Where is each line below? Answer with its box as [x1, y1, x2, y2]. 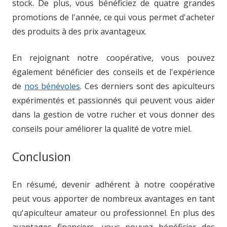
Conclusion [12, 148, 71, 165]
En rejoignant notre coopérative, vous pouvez [12, 52, 215, 63]
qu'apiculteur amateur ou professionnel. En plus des [12, 207, 215, 218]
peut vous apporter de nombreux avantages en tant [12, 193, 215, 204]
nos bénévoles [24, 81, 81, 92]
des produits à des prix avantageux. [12, 26, 146, 37]
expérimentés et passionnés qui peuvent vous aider [12, 95, 215, 106]
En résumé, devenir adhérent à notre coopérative [12, 179, 215, 190]
